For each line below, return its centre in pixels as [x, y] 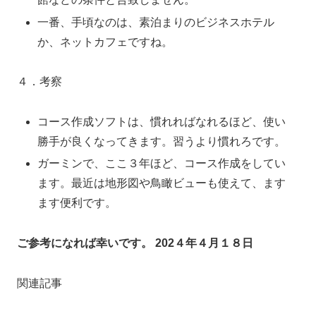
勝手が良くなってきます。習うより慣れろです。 [162, 142]
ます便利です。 [77, 203]
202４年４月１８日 [204, 243]
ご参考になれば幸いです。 [85, 243]
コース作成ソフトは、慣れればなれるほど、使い [162, 122]
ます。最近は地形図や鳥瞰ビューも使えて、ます [162, 183]
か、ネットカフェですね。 [105, 42]
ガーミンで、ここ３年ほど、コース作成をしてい [162, 164]
